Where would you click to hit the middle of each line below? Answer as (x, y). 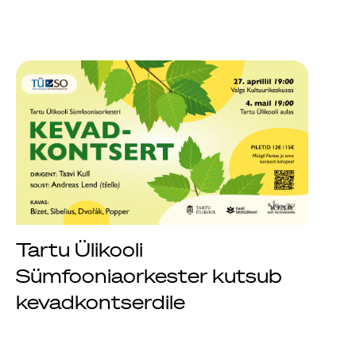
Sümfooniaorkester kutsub (149, 275)
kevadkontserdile (101, 302)
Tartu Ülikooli (79, 249)
